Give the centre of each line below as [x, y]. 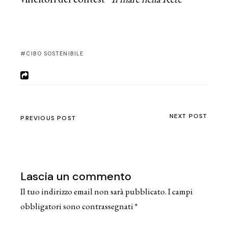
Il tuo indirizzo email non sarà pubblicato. [94, 191]
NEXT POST [188, 116]
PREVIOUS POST [48, 118]
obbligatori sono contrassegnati [78, 206]
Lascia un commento [76, 176]
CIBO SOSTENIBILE [55, 53]
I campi [181, 191]
